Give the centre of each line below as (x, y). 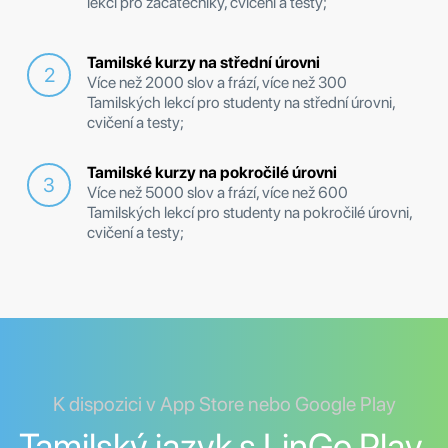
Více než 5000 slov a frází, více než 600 (217, 193)
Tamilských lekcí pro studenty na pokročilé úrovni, (249, 213)
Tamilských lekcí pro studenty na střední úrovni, (241, 103)
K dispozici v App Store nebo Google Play (224, 404)
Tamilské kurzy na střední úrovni (203, 63)
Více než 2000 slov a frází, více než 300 (217, 83)
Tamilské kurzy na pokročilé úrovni (212, 173)
